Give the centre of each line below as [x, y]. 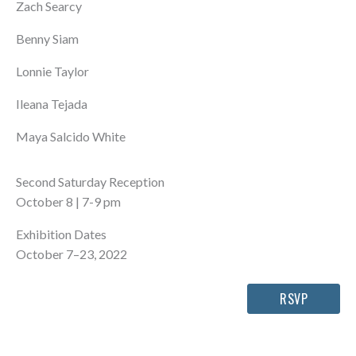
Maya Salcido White [71, 137]
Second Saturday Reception [90, 182]
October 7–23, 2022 [72, 254]
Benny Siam [48, 39]
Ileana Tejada [53, 104]
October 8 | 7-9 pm [68, 202]
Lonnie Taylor [54, 72]
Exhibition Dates [61, 234]
